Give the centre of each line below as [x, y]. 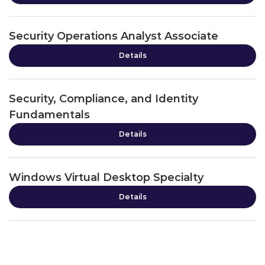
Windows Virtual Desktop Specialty [106, 177]
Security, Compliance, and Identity [104, 99]
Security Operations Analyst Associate [114, 36]
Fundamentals [49, 115]
